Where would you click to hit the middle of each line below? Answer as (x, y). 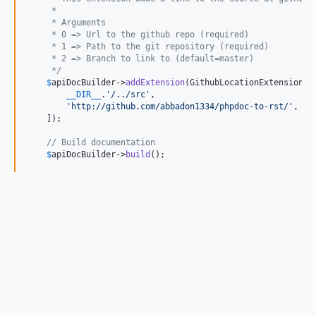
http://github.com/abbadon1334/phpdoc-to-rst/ (180, 106)
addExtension (155, 82)
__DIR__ (84, 94)
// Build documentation (101, 142)
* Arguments (66, 22)
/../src (128, 94)
